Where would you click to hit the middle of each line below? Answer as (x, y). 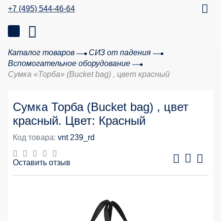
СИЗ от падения (120, 53)
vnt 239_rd (76, 137)
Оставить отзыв (42, 163)
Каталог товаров (41, 53)
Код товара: (34, 137)
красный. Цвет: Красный (79, 121)
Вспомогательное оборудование (69, 63)
